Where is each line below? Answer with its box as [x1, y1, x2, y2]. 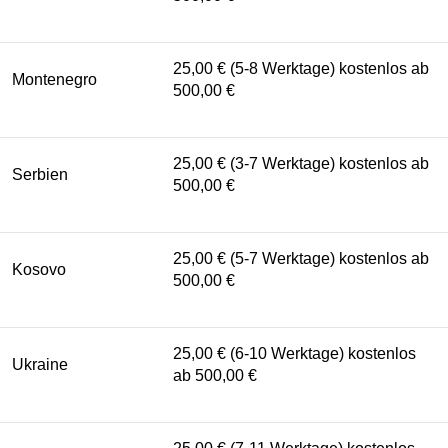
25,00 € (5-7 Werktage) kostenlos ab [173, 249, 429, 267]
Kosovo [12, 260, 66, 278]
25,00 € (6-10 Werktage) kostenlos [173, 344, 416, 362]
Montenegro [12, 70, 97, 88]
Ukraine [12, 355, 68, 373]
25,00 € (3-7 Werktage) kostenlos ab [173, 154, 429, 172]
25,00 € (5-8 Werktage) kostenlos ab [173, 59, 429, 77]
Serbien [12, 165, 68, 183]
